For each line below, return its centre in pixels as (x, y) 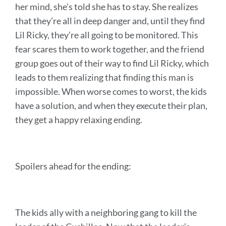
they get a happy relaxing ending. (79, 119)
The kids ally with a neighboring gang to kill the (106, 212)
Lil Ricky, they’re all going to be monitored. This (107, 35)
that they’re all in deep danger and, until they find (110, 20)
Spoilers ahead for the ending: (73, 166)
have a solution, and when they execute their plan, (111, 105)
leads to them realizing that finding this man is (104, 77)
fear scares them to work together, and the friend (110, 49)
